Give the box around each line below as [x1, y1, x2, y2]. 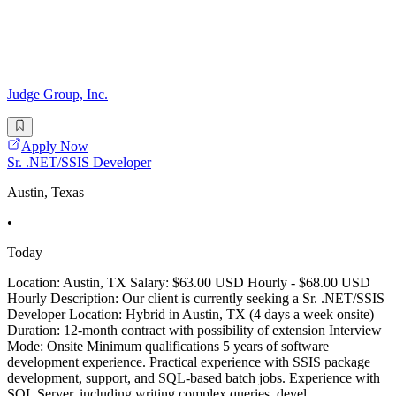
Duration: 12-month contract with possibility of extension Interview [7, 322, 382, 338]
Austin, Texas [7, 184, 84, 200]
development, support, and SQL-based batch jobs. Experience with [7, 369, 380, 385]
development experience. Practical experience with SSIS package [7, 354, 370, 369]
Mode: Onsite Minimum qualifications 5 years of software [7, 338, 329, 354]
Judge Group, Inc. [7, 87, 108, 103]
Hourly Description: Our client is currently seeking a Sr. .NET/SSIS [7, 290, 385, 306]
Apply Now [21, 138, 88, 154]
